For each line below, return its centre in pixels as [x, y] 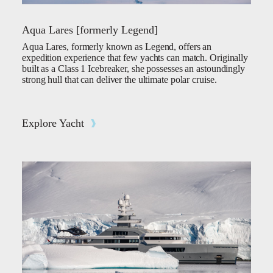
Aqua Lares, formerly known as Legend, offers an [117, 47]
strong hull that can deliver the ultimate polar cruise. [119, 80]
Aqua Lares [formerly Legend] [90, 30]
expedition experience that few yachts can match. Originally [135, 58]
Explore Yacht [53, 123]
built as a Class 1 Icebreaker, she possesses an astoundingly [133, 69]
